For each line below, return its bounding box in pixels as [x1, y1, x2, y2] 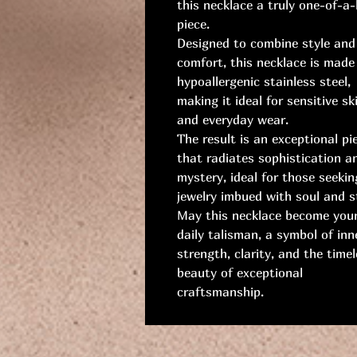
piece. [177, 16, 210, 33]
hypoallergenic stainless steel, [177, 73, 351, 90]
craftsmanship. [177, 284, 264, 300]
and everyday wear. [177, 112, 288, 128]
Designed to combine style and [177, 35, 355, 52]
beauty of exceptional [177, 265, 303, 281]
